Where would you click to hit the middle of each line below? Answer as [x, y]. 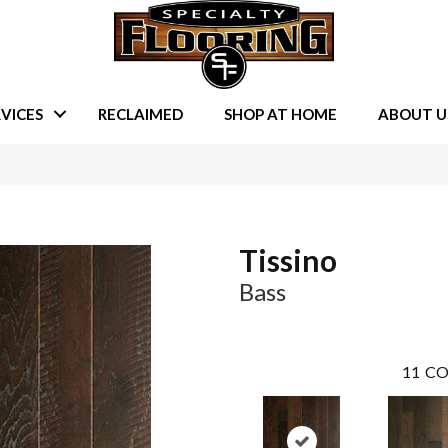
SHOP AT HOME [280, 113]
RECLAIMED [140, 113]
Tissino [288, 260]
